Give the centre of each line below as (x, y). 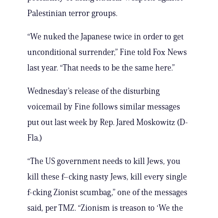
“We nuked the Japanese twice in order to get (105, 37)
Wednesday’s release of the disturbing (93, 91)
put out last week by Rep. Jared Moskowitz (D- (108, 122)
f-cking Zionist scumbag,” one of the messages (107, 192)
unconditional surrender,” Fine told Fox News (107, 52)
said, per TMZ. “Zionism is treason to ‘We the (105, 208)
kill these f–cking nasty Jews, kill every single (107, 177)
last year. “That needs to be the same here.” (101, 68)
